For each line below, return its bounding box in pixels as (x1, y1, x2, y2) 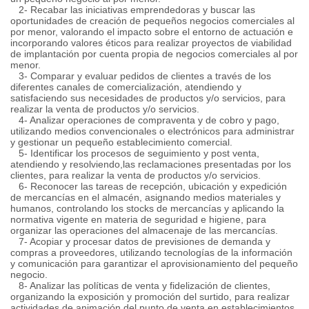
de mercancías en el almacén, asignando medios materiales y (10, 192, 281, 203)
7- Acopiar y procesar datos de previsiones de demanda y (10, 236, 270, 247)
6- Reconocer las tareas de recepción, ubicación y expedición (10, 181, 287, 192)
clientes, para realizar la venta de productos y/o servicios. (10, 170, 261, 181)
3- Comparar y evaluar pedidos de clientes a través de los (10, 70, 271, 81)
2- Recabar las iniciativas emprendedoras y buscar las (10, 4, 255, 15)
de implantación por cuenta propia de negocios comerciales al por (10, 48, 298, 59)
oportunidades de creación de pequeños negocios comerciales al (10, 15, 295, 26)
